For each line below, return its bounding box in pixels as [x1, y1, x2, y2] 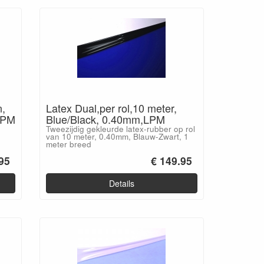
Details [108, 177, 134, 189]
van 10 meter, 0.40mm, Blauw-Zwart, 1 [45, 131, 189, 143]
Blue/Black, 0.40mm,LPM [45, 111, 165, 127]
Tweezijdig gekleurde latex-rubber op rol [45, 123, 195, 135]
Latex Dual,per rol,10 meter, [45, 100, 177, 116]
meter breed [45, 138, 91, 150]
